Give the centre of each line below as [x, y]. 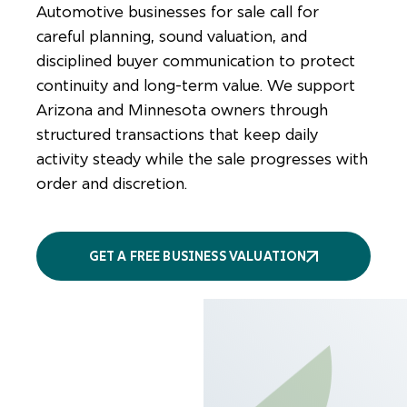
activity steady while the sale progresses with [202, 159]
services [228, 279]
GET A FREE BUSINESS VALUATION [198, 257]
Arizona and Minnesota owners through [182, 110]
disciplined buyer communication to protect [196, 61]
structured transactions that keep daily [177, 134]
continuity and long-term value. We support [196, 85]
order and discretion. [112, 184]
